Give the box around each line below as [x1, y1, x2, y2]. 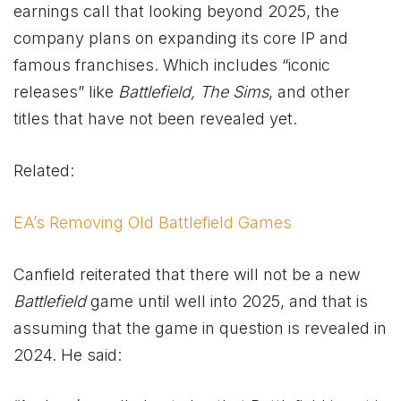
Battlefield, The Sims [118, 82, 269, 102]
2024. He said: [13, 345, 122, 364]
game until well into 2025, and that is [90, 291, 368, 311]
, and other [269, 82, 350, 102]
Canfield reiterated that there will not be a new [13, 264, 361, 284]
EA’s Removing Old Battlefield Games [13, 212, 292, 232]
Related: [13, 161, 74, 181]
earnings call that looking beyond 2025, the [13, 2, 339, 21]
